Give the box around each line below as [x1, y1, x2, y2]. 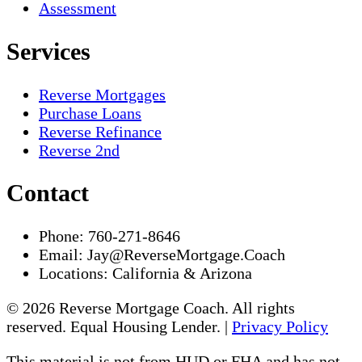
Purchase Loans [39, 103, 141, 122]
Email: [39, 246, 83, 264]
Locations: [39, 264, 108, 283]
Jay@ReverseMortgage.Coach [83, 246, 285, 264]
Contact [6, 179, 89, 207]
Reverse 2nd [39, 141, 120, 159]
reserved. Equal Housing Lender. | [6, 318, 232, 336]
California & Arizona [108, 264, 252, 283]
